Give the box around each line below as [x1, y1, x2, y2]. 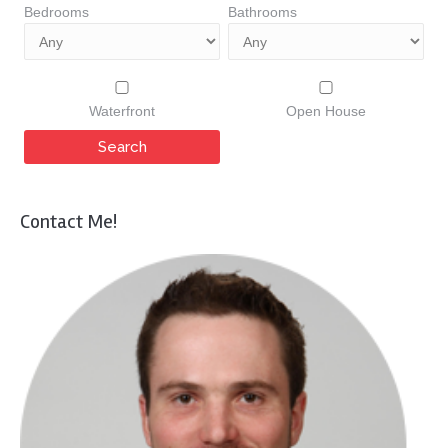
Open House [286, 103, 366, 119]
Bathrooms [228, 4, 297, 20]
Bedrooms [24, 4, 89, 20]
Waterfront [89, 103, 155, 119]
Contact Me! [20, 209, 117, 234]
